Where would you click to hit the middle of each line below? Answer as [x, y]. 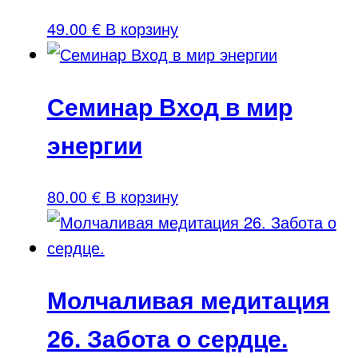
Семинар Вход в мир [169, 105]
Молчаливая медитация [188, 299]
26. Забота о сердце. [167, 337]
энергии [94, 144]
